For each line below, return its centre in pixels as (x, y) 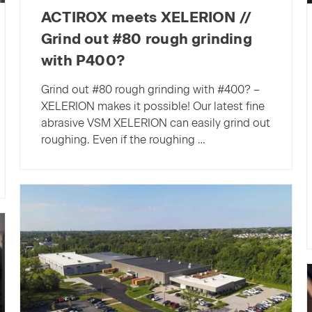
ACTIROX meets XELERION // (146, 17)
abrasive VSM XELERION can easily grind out (155, 123)
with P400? (83, 61)
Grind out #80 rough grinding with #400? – (150, 89)
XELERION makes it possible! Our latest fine (153, 106)
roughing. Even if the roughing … (123, 139)
